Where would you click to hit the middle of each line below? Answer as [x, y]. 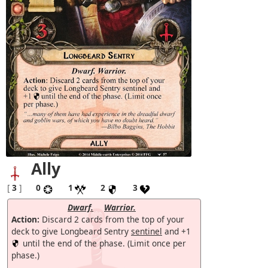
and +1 [176, 231]
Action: [25, 219]
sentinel [147, 231]
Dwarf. [80, 207]
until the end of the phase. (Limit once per [103, 243]
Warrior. [120, 207]
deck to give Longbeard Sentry [71, 231]
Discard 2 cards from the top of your [112, 219]
